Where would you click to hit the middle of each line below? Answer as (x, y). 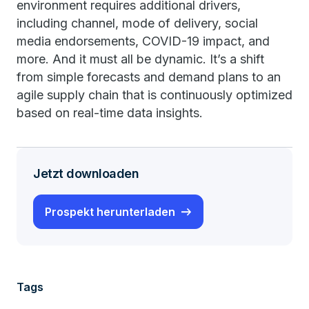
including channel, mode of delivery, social (137, 23)
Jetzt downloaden (86, 173)
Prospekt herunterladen (110, 212)
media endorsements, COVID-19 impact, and (143, 41)
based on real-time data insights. (110, 113)
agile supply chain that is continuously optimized (154, 95)
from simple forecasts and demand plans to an (149, 77)
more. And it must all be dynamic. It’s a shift (140, 59)
